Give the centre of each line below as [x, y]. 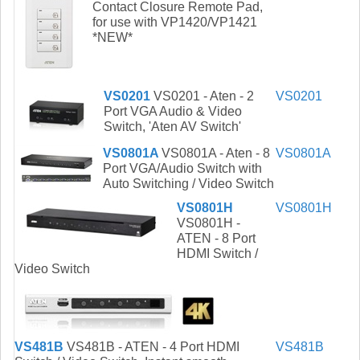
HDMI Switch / [217, 254]
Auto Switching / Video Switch [188, 184]
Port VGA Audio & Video [173, 112]
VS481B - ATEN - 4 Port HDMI [151, 347]
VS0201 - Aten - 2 [202, 96]
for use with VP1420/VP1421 [175, 22]
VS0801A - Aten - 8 [216, 153]
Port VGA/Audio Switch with [182, 169]
